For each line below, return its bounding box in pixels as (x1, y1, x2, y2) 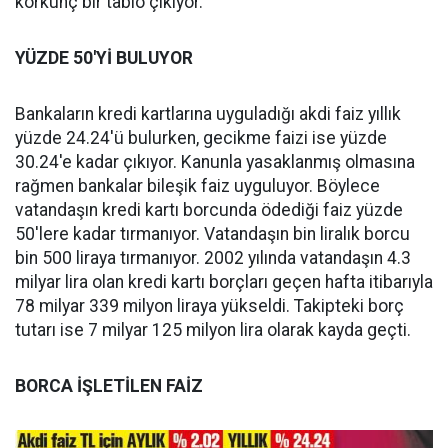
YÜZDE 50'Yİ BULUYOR (15, 48, 193, 68)
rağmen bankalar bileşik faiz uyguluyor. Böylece (15, 176, 380, 196)
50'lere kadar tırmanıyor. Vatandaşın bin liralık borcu (15, 224, 410, 244)
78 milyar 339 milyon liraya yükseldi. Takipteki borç (15, 296, 404, 316)
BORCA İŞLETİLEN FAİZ (15, 376, 203, 396)
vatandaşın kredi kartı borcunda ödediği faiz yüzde (15, 200, 403, 220)
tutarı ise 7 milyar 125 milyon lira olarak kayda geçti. (15, 320, 411, 340)
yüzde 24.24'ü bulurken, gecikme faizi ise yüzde (15, 128, 387, 148)
